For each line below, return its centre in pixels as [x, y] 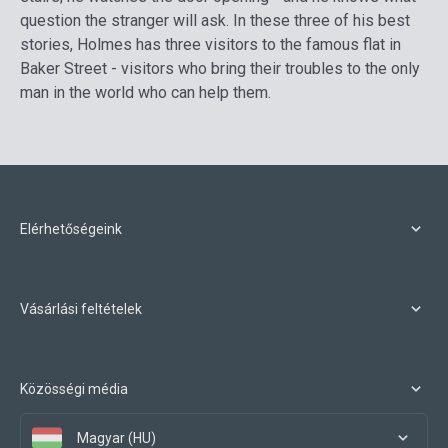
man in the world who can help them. [145, 93]
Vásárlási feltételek [81, 309]
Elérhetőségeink [71, 229]
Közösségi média [74, 389]
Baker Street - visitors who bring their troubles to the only [220, 69]
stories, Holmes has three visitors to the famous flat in [210, 45]
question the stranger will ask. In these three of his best [215, 21]
